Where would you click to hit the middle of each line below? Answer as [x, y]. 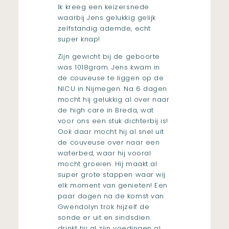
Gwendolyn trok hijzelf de [104, 207]
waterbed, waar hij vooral [104, 153]
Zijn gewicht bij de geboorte [109, 57]
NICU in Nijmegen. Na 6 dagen [112, 89]
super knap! [79, 39]
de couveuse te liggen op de [111, 78]
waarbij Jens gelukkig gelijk [107, 17]
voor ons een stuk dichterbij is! [113, 121]
